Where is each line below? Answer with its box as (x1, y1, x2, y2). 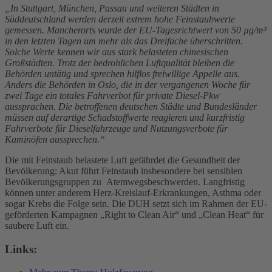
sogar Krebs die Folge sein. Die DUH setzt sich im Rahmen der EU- (5, 198, 267, 209)
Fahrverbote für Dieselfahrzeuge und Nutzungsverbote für (5, 123, 228, 134)
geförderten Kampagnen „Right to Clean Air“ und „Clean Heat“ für (5, 209, 263, 220)
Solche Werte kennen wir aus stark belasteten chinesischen (5, 46, 228, 57)
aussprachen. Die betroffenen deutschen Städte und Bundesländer (5, 101, 257, 112)
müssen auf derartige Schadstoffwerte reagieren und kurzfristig (5, 112, 245, 123)
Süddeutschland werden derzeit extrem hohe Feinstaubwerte (5, 13, 235, 24)
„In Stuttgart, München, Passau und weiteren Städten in (5, 2, 219, 13)
